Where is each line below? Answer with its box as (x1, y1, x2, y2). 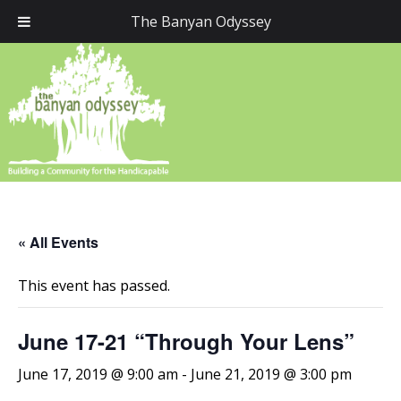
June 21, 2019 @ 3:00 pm (191, 364, 352, 385)
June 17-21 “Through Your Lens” (18, 326, 354, 357)
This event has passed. (18, 276, 170, 296)
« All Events (18, 232, 98, 253)
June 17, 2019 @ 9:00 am (18, 364, 178, 385)
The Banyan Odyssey (130, 12, 271, 31)
